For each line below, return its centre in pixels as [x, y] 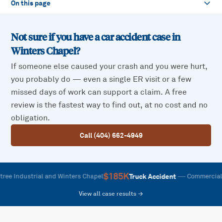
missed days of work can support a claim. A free [99, 92]
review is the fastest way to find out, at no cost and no [110, 105]
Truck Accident [130, 177]
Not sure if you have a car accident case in [96, 37]
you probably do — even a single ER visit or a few [101, 80]
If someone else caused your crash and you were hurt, [110, 67]
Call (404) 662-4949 [111, 136]
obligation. [31, 118]
